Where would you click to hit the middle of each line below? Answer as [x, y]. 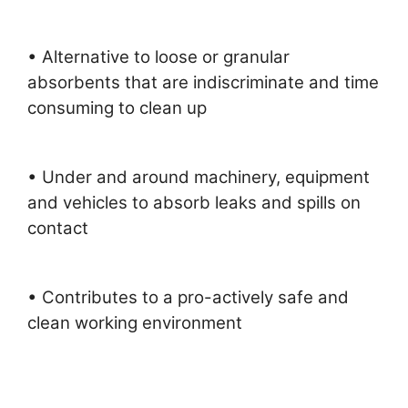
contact [58, 228]
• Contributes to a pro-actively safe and [188, 297]
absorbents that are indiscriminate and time [203, 82]
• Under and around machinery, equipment [199, 177]
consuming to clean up [117, 107]
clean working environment [135, 322]
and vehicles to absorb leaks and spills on [194, 202]
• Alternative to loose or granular [158, 56]
